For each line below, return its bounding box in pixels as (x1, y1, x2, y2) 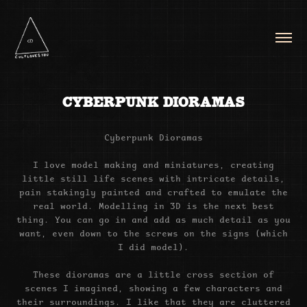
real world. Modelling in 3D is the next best (33, 199, 274, 211)
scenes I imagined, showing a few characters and (25, 282, 282, 293)
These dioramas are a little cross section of (33, 268, 274, 280)
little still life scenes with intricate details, (22, 172, 285, 184)
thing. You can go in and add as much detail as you (16, 213, 291, 225)
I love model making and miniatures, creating (33, 158, 274, 170)
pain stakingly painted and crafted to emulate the (19, 186, 288, 197)
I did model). (118, 241, 189, 252)
